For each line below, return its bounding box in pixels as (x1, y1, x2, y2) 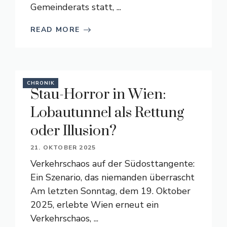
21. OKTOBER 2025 (30, 143, 96, 152)
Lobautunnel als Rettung (30, 104, 184, 122)
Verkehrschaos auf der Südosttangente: (30, 158, 195, 170)
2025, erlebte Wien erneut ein (30, 199, 159, 211)
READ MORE (30, 25, 80, 34)
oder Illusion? (30, 122, 117, 140)
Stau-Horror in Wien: (30, 86, 166, 103)
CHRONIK (27, 80, 55, 87)
